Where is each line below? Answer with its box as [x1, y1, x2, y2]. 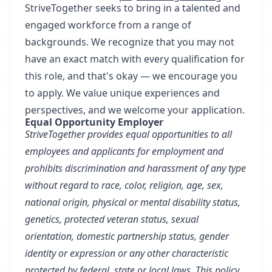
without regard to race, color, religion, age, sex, [25, 178, 223, 192]
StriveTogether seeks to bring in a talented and [25, 1, 240, 15]
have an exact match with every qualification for [25, 52, 245, 66]
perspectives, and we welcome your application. [25, 103, 245, 117]
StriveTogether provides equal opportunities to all [25, 127, 232, 141]
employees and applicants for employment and [25, 144, 223, 158]
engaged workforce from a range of [25, 18, 191, 32]
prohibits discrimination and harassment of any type [25, 161, 246, 175]
